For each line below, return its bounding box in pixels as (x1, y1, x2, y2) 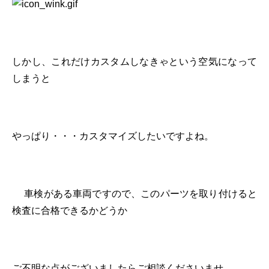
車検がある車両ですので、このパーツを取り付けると (12, 188, 257, 199)
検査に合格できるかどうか (12, 205, 127, 216)
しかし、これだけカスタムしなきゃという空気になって (12, 56, 257, 67)
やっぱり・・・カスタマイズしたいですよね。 (12, 130, 214, 141)
